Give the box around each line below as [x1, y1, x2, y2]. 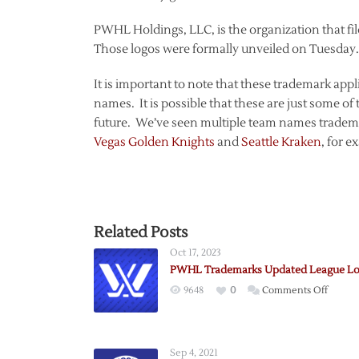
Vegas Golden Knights [94, 135, 215, 150]
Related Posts [94, 223, 188, 242]
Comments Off [262, 284, 328, 296]
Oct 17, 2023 [170, 247, 221, 259]
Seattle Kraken [241, 135, 321, 150]
